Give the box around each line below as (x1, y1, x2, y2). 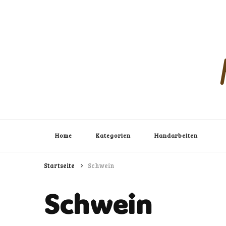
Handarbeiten (154, 132, 198, 139)
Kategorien (96, 132, 131, 139)
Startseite (44, 161, 75, 170)
